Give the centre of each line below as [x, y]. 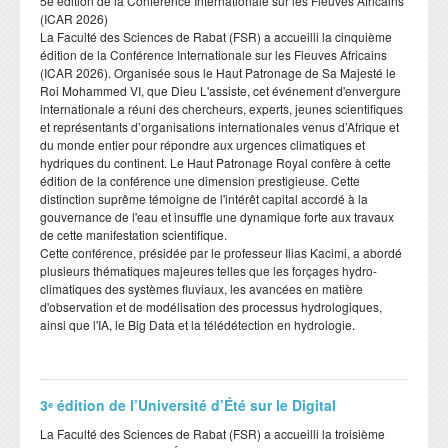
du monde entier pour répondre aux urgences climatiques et [202, 144]
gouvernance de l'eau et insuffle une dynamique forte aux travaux [217, 216]
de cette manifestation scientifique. [133, 234]
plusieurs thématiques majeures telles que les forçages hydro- [208, 270]
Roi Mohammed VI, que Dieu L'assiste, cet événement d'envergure [220, 90]
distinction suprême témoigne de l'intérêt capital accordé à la [204, 198]
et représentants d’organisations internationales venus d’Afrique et [219, 126]
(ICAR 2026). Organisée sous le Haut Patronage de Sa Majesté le [218, 72]
